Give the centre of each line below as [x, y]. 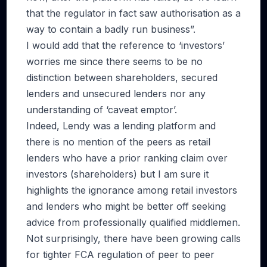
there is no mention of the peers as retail [118, 142]
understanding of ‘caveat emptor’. [102, 110]
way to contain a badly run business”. [111, 29]
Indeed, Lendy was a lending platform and [121, 126]
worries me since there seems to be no [114, 61]
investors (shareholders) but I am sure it [117, 174]
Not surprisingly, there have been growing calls [133, 238]
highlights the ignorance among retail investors [132, 190]
